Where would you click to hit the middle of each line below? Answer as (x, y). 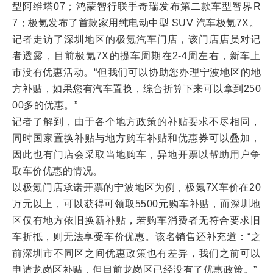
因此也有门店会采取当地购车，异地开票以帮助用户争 (136, 154)
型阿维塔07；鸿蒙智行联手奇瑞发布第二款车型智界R (136, 6)
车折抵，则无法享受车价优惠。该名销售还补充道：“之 (136, 237)
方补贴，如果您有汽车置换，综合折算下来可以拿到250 (136, 89)
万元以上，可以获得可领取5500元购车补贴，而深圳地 (136, 204)
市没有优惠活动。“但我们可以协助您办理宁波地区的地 (136, 72)
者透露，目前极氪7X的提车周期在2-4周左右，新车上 (136, 56)
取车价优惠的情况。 (58, 171)
